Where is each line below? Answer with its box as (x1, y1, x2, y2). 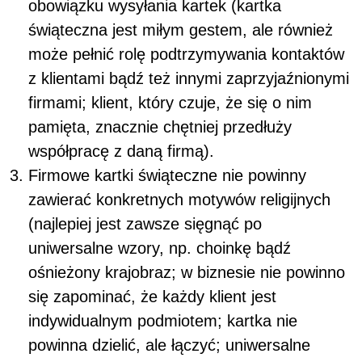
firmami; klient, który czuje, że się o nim (28, 93, 312, 112)
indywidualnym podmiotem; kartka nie (28, 311, 297, 330)
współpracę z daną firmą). (28, 141, 214, 160)
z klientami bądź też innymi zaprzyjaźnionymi (28, 69, 349, 87)
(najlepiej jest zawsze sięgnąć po (28, 214, 262, 233)
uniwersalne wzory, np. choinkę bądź (28, 238, 291, 257)
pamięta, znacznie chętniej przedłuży (28, 117, 292, 136)
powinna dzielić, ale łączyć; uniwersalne (28, 335, 310, 354)
